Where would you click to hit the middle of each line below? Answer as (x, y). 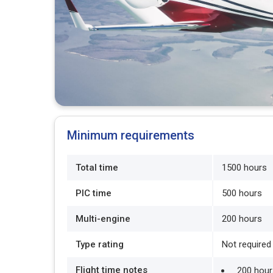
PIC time (94, 193)
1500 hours (244, 168)
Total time (97, 168)
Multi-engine (103, 219)
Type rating (100, 244)
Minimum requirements (131, 135)
